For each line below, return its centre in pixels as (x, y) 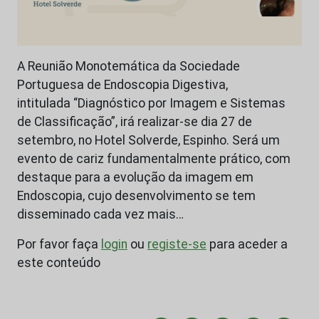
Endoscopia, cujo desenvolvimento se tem (136, 196)
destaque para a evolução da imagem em (135, 178)
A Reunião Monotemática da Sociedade (129, 67)
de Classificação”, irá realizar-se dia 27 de (135, 122)
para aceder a (247, 245)
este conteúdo (59, 263)
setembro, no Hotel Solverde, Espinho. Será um (148, 141)
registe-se (177, 245)
